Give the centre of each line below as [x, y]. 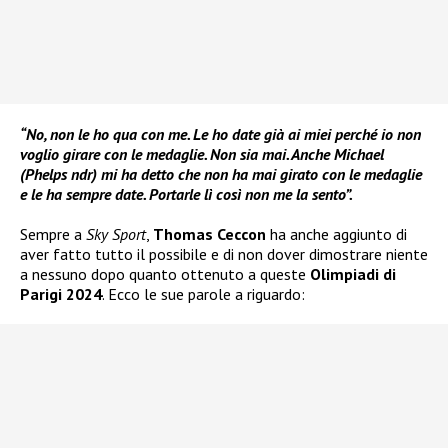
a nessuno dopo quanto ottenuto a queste [165, 274]
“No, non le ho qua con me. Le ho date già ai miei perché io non [220, 134]
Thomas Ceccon [209, 234]
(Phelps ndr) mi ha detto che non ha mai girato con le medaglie [221, 174]
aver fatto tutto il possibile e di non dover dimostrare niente [224, 254]
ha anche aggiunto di [336, 234]
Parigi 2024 [61, 294]
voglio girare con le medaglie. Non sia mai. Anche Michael [202, 154]
